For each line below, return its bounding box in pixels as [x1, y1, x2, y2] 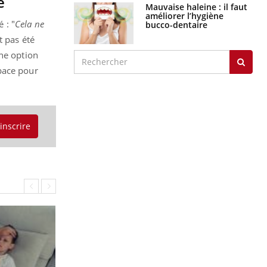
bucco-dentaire [145, 18, 207, 30]
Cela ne [15, 17, 44, 30]
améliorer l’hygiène [145, 10, 223, 21]
